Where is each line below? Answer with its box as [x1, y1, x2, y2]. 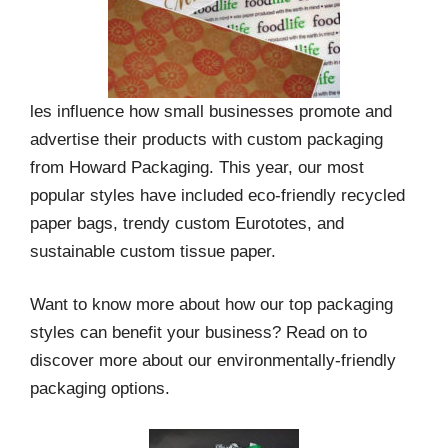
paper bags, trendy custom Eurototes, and [30, 213, 344, 233]
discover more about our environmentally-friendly [30, 351, 396, 371]
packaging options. [30, 379, 170, 399]
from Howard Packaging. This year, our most [30, 157, 364, 177]
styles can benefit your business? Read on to [30, 323, 367, 343]
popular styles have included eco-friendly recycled [30, 185, 405, 205]
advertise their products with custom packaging [30, 129, 383, 149]
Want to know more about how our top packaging [30, 295, 393, 315]
